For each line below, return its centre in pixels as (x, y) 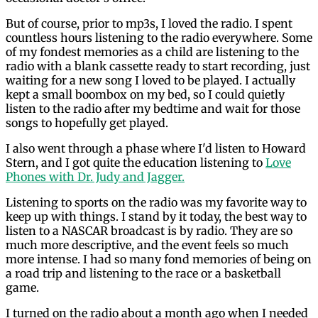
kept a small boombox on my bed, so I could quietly (145, 94)
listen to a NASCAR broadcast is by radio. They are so (149, 230)
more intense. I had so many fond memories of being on (159, 259)
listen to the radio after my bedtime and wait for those (153, 108)
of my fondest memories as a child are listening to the (152, 51)
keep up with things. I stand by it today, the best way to (156, 216)
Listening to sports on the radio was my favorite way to (156, 202)
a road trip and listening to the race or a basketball (143, 273)
